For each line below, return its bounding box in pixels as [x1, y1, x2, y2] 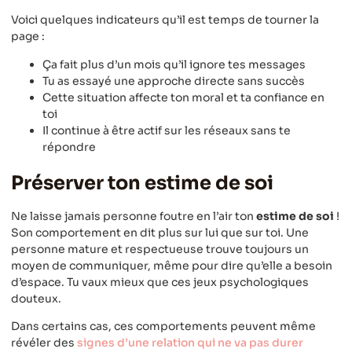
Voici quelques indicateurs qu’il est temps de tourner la [11, 13, 319, 27]
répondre [42, 139, 96, 154]
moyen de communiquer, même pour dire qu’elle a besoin [11, 258, 332, 273]
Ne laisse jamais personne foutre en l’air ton [11, 208, 256, 223]
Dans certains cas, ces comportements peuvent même [11, 318, 316, 333]
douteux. [11, 291, 61, 306]
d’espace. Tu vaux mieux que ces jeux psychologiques [11, 274, 309, 289]
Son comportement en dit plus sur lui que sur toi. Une [11, 225, 309, 240]
